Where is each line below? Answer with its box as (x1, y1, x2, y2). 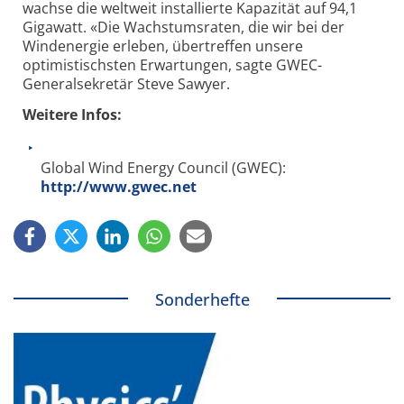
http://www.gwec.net (41, 176, 197, 197)
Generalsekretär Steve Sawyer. (23, 73, 230, 94)
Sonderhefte (154, 288, 250, 310)
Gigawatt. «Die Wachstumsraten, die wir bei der (23, 16, 344, 37)
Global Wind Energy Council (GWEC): (41, 157, 286, 178)
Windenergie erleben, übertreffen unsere (23, 35, 303, 56)
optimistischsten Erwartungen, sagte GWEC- (23, 54, 322, 75)
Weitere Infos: (23, 104, 122, 124)
